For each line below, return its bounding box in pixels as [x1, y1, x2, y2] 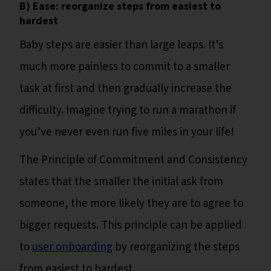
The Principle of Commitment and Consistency [19, 151, 247, 168]
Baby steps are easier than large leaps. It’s [19, 36, 223, 53]
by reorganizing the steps [113, 238, 240, 255]
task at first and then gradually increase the [19, 80, 232, 97]
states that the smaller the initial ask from [19, 173, 223, 190]
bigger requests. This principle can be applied [19, 217, 242, 233]
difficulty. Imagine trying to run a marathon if [19, 102, 236, 119]
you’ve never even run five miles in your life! [19, 123, 237, 140]
